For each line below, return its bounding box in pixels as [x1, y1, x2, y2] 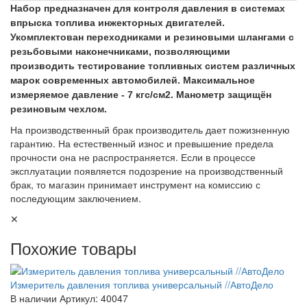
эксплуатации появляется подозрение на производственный [10, 164, 283, 177]
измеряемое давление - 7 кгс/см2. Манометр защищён [10, 89, 271, 100]
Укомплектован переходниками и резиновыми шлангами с [10, 32, 294, 42]
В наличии [10, 291, 57, 305]
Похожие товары [10, 236, 136, 260]
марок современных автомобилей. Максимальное [10, 75, 255, 86]
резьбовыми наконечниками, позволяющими [10, 46, 230, 57]
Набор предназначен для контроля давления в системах [10, 3, 285, 14]
